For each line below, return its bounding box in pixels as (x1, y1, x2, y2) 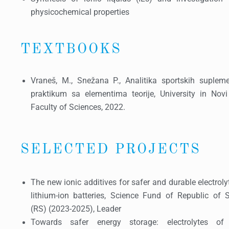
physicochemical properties (30, 8, 129, 17)
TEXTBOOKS (20, 42, 122, 56)
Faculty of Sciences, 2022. (30, 103, 125, 112)
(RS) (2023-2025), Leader (30, 204, 121, 214)
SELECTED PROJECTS (20, 143, 201, 156)
